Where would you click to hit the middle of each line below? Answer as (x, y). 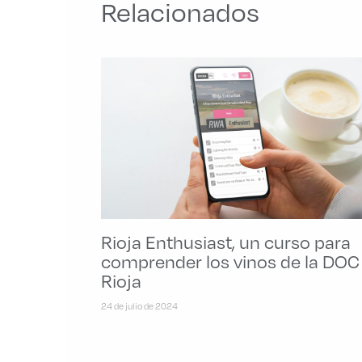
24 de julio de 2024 (139, 306)
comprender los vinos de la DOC (230, 261)
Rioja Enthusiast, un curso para (225, 242)
